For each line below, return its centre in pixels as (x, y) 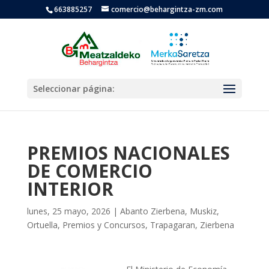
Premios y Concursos (104, 225)
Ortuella (42, 225)
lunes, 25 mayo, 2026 (68, 211)
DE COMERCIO (89, 171)
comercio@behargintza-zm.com (167, 9)
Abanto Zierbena (152, 211)
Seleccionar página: (74, 89)
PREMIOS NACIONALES (128, 153)
